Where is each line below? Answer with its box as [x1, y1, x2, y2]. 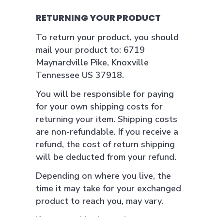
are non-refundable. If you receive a [36, 126, 178, 138]
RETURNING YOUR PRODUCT [36, 12, 161, 24]
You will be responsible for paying [36, 88, 174, 100]
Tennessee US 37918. [36, 69, 124, 81]
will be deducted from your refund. [36, 151, 176, 163]
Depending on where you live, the [36, 170, 171, 182]
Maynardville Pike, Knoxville [36, 57, 149, 68]
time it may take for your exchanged [36, 183, 181, 194]
